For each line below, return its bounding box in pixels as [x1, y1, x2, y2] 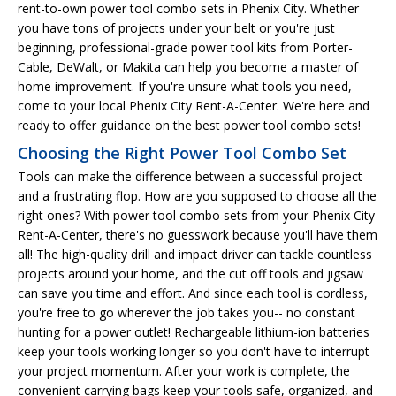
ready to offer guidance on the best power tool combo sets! [18, 116, 361, 133]
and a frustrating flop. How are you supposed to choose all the [18, 187, 377, 204]
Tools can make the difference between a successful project [18, 167, 362, 185]
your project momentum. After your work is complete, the [18, 362, 350, 379]
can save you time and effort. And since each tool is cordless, [18, 284, 368, 301]
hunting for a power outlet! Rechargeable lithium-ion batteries [18, 323, 369, 340]
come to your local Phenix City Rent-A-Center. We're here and [18, 96, 369, 114]
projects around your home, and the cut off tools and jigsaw [18, 264, 363, 282]
